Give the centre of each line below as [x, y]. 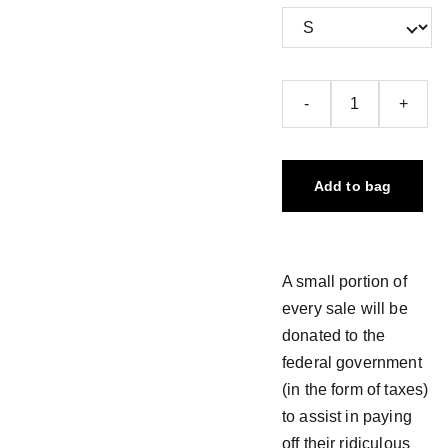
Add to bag [352, 186]
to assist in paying [346, 416]
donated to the [333, 335]
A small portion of [344, 281]
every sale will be [344, 308]
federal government [351, 362]
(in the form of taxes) [355, 389]
